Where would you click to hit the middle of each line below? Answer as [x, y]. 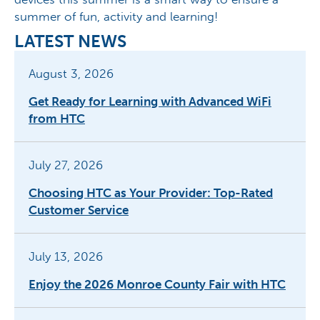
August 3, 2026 [71, 74]
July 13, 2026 [66, 257]
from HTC [57, 119]
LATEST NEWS [70, 41]
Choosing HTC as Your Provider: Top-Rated [151, 193]
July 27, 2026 [66, 165]
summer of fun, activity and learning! [116, 17]
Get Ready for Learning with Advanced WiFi [150, 102]
